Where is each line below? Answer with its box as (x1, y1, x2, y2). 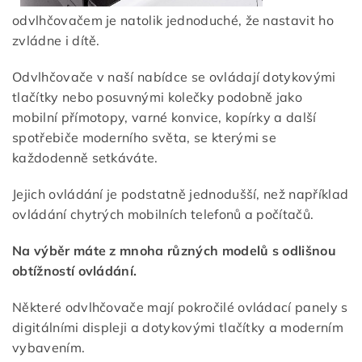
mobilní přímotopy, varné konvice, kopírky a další (12, 109, 317, 126)
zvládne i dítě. (12, 32, 100, 49)
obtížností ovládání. (12, 263, 137, 280)
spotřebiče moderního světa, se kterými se (12, 129, 277, 146)
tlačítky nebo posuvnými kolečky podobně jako (12, 89, 303, 106)
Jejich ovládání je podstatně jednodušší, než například (12, 186, 349, 203)
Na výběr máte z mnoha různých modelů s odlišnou (12, 242, 337, 259)
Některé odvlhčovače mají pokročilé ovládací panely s (12, 299, 348, 316)
